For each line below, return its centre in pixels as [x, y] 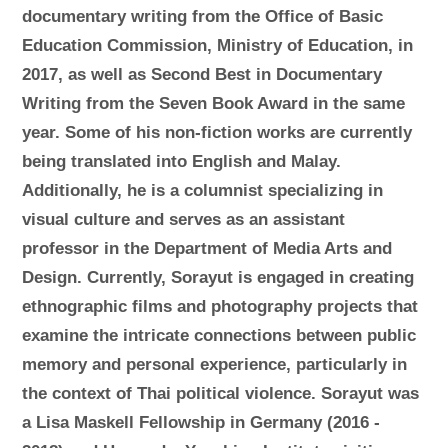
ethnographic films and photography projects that [220, 307]
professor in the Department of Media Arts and [207, 249]
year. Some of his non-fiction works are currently [217, 133]
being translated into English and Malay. [182, 162]
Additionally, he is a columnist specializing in [203, 191]
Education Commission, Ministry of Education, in [218, 46]
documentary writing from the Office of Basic [203, 17]
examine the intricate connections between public [219, 336]
